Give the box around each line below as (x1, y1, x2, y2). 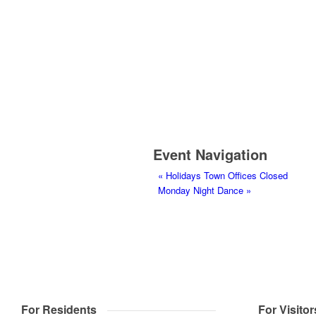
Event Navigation (153, 144, 267, 165)
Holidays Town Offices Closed (163, 169, 288, 183)
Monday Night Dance (158, 183, 246, 197)
